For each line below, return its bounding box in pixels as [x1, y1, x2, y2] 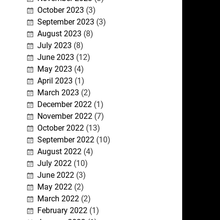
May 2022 [37, 182, 72, 192]
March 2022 [37, 194, 79, 204]
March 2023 [37, 88, 79, 98]
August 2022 [37, 147, 82, 157]
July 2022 [37, 159, 72, 168]
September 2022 [37, 135, 94, 145]
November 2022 [37, 111, 92, 121]
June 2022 [37, 170, 74, 180]
